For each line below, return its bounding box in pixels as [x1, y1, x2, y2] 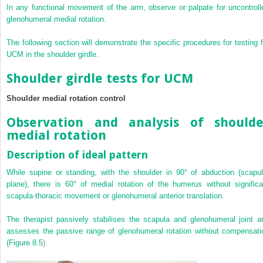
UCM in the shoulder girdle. [6, 49, 99, 59]
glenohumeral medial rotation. [6, 14, 106, 23]
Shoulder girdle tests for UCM [6, 70, 193, 86]
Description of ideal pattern [6, 148, 148, 161]
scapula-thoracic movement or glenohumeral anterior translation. [6, 191, 224, 200]
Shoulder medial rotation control [6, 93, 126, 103]
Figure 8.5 [9, 238, 43, 247]
